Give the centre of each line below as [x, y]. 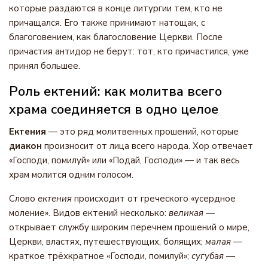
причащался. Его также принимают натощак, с [107, 23]
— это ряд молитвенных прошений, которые [142, 132]
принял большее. [45, 66]
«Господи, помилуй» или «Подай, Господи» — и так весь [124, 160]
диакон [25, 146]
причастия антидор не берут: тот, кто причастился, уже [129, 51]
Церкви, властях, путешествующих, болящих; [107, 242]
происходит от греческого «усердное [154, 199]
